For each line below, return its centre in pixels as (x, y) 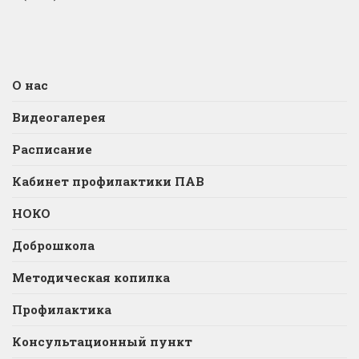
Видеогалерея (59, 117)
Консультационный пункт (102, 341)
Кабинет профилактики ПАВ (108, 181)
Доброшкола (53, 245)
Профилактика (62, 309)
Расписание (52, 149)
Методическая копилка (91, 277)
